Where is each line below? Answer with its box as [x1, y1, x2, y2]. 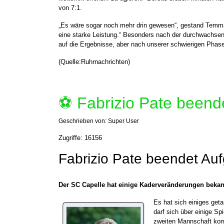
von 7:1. [58, 4, 82, 11]
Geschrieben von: [58, 117, 108, 124]
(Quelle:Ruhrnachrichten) [58, 58, 130, 65]
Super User [108, 117, 139, 124]
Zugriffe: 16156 [58, 134, 102, 141]
